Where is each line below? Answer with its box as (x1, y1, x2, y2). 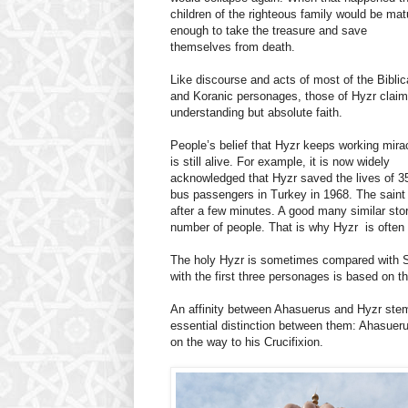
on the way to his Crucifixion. (170, 335, 323, 350)
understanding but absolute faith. (170, 106, 342, 120)
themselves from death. (170, 40, 295, 55)
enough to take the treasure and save (170, 24, 367, 38)
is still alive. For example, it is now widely (170, 155, 390, 169)
